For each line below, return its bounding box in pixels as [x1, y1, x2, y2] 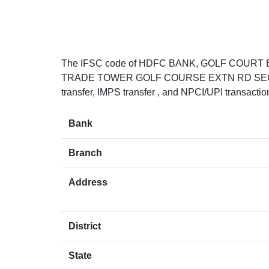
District [68, 221, 101, 232]
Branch [68, 148, 102, 159]
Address [68, 177, 107, 188]
